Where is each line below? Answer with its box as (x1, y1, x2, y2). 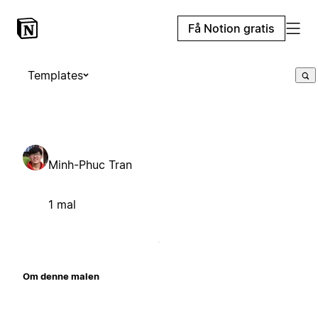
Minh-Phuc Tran (48, 157, 132, 172)
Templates (28, 68, 83, 82)
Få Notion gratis (188, 21, 275, 35)
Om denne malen (23, 270, 99, 282)
